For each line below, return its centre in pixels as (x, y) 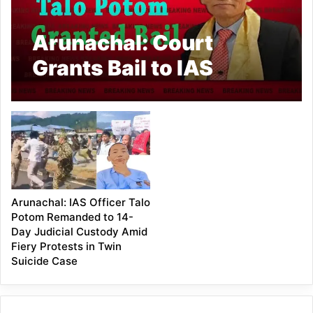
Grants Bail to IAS (123, 68)
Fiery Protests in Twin (67, 247)
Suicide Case (45, 261)
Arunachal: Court (123, 43)
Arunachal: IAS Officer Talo (81, 203)
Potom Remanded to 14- (73, 217)
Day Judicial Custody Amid (80, 232)
